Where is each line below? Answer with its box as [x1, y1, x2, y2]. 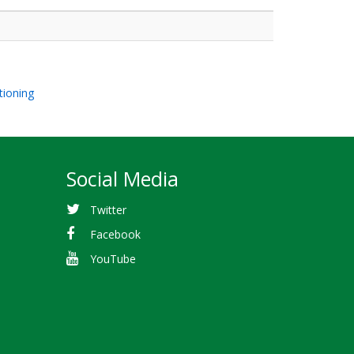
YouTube [90, 250, 137, 266]
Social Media [66, 165, 179, 192]
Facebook [90, 226, 141, 242]
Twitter [90, 201, 127, 217]
